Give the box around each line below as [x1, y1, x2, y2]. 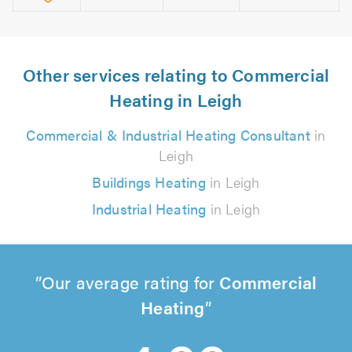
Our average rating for [41, 269, 220, 295]
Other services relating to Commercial [22, 62, 330, 87]
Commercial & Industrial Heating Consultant [26, 125, 310, 145]
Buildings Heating [92, 172, 206, 192]
